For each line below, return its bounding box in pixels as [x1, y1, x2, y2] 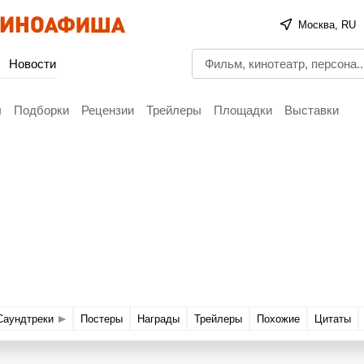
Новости [9, 57, 56, 71]
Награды [136, 312, 180, 325]
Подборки [14, 102, 69, 117]
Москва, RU [298, 18, 357, 31]
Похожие [256, 312, 300, 325]
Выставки [284, 102, 339, 117]
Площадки [214, 102, 272, 117]
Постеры [80, 312, 123, 325]
